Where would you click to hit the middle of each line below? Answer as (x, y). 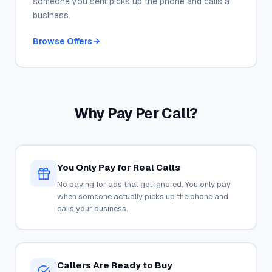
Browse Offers (62, 41)
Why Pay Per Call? (136, 113)
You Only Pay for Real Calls (118, 167)
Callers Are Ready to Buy (114, 265)
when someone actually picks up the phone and (142, 196)
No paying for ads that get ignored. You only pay (144, 184)
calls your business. (92, 208)
